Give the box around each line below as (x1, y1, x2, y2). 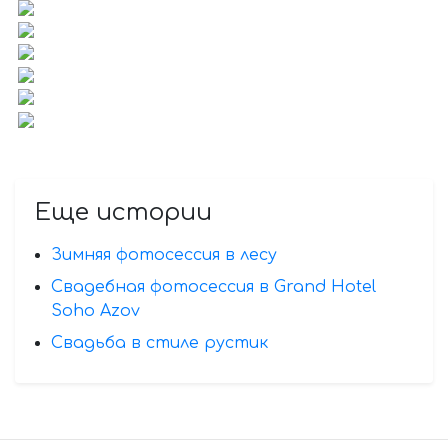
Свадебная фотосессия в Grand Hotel (51, 277, 376, 296)
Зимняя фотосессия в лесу (51, 245, 277, 264)
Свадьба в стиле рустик (51, 333, 268, 352)
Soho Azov (51, 301, 140, 320)
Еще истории (35, 198, 212, 226)
